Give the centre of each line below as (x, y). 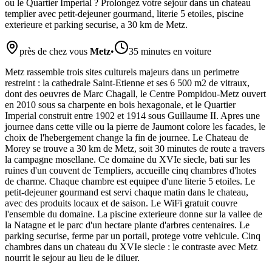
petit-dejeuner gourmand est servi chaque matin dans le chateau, (127, 192)
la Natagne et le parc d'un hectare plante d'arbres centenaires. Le (127, 225)
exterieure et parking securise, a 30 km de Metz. (96, 24)
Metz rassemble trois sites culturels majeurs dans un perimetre (122, 72)
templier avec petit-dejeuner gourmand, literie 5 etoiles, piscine (124, 13)
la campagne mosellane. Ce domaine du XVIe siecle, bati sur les (127, 159)
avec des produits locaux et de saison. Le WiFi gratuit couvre (121, 203)
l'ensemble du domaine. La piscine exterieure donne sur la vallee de (134, 214)
